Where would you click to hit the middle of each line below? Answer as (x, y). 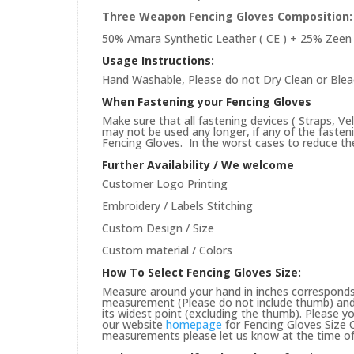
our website (134, 325)
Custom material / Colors (167, 250)
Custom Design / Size (158, 228)
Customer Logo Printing (165, 184)
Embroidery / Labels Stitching (177, 206)
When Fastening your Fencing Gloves (207, 102)
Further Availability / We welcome (198, 165)
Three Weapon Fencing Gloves (190, 17)
